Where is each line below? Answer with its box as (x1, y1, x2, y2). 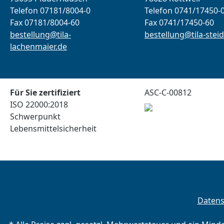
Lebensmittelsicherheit (10, 123, 96, 134)
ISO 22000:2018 (10, 99, 68, 110)
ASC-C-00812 (144, 87, 191, 98)
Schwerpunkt (10, 111, 60, 122)
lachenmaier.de (10, 41, 67, 52)
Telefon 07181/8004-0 (10, 5, 95, 16)
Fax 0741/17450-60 (144, 17, 214, 28)
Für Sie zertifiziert (10, 87, 80, 98)
